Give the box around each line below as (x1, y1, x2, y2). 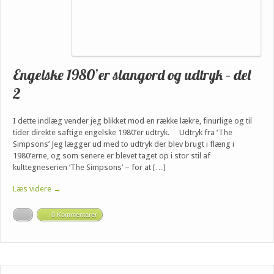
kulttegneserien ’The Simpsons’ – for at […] (13, 163, 166, 172)
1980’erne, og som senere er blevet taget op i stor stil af (13, 151, 210, 160)
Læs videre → (13, 183, 61, 193)
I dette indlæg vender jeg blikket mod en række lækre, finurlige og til (13, 116, 252, 125)
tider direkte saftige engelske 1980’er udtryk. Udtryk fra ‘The (13, 128, 232, 137)
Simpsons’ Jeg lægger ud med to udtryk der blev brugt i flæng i (13, 139, 234, 149)
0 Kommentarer (51, 210, 97, 218)
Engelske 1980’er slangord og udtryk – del (13, 65, 251, 84)
